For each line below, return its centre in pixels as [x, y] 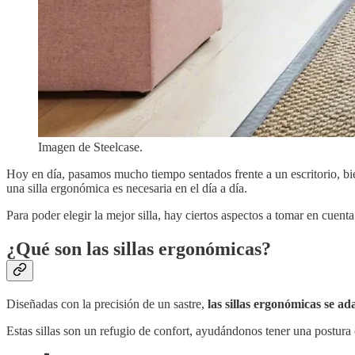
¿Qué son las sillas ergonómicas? [139, 248]
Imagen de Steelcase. [90, 147]
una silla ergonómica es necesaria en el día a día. [127, 188]
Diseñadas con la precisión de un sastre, [107, 303]
